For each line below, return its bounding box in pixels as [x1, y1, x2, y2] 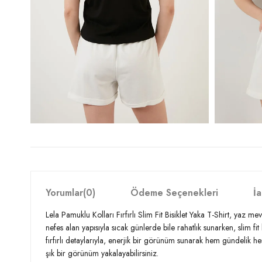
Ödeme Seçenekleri [130, 185, 218, 199]
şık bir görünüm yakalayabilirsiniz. [46, 247, 158, 259]
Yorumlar [46, 185, 83, 199]
